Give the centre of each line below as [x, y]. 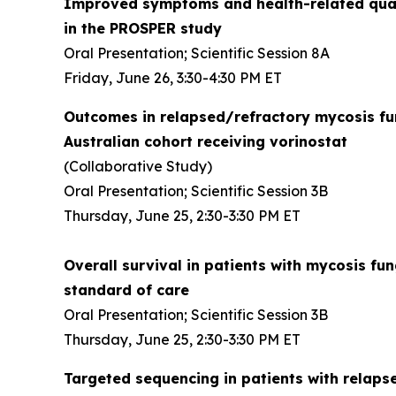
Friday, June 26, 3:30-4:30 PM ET [173, 78]
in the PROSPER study [143, 28]
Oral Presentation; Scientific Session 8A [197, 53]
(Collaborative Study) [138, 166]
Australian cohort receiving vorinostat [206, 141]
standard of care [126, 290]
